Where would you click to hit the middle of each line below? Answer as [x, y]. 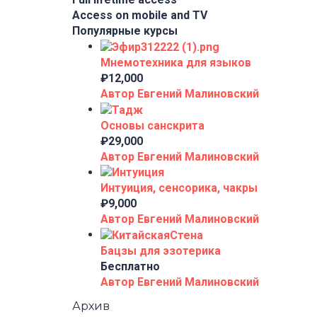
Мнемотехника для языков [176, 62]
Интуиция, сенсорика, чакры [179, 188]
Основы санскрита [152, 125]
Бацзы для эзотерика [161, 251]
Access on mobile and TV [140, 15]
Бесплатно [130, 267]
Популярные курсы [125, 31]
